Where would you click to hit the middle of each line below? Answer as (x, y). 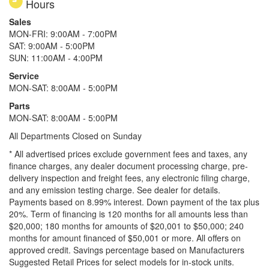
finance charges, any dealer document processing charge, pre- (128, 165)
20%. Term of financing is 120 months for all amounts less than (128, 213)
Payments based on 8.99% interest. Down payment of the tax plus (134, 201)
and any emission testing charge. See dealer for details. (116, 189)
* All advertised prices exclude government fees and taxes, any (128, 153)
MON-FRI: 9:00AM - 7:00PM (63, 33)
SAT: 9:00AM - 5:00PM (52, 45)
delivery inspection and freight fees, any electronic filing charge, (129, 177)
